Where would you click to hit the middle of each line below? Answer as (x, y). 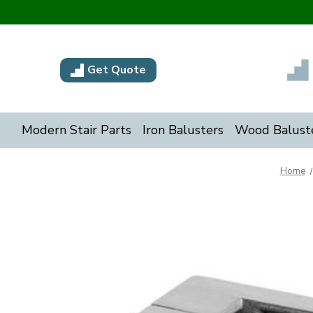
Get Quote (116, 70)
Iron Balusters (183, 130)
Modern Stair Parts (76, 130)
